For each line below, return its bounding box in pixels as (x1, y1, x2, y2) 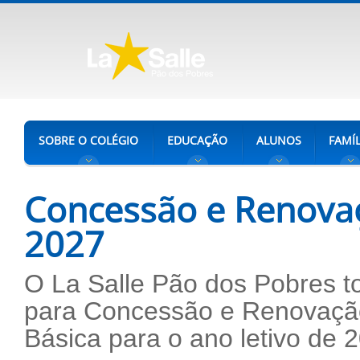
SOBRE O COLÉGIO (39, 133, 138, 148)
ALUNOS (256, 133, 301, 148)
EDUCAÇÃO (167, 133, 227, 148)
